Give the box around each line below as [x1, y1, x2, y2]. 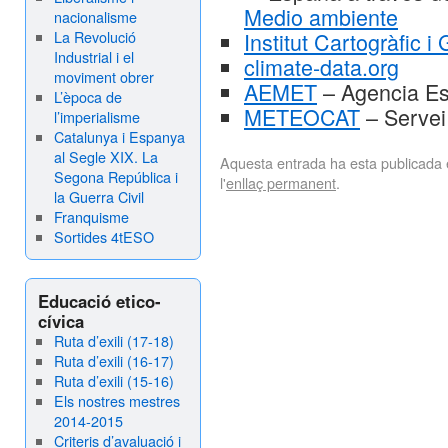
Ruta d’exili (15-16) [53, 370, 174, 391]
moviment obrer [53, 66, 154, 87]
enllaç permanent [226, 172, 336, 193]
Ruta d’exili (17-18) [53, 330, 174, 351]
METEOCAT [244, 101, 360, 132]
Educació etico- [38, 289, 161, 313]
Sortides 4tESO [53, 226, 154, 247]
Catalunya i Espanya [53, 126, 185, 147]
